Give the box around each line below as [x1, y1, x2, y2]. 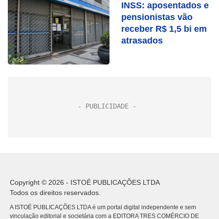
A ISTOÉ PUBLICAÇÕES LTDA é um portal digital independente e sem [10, 204, 196, 211]
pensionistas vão [121, 12, 193, 22]
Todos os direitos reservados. [10, 189, 101, 197]
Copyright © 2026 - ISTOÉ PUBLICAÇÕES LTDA [10, 178, 160, 186]
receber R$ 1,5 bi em [121, 24, 207, 34]
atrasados [121, 36, 163, 45]
